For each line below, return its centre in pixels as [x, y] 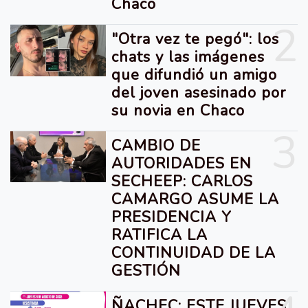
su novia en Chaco [178, 110]
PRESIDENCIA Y [172, 217]
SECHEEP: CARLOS [183, 181]
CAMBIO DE [156, 145]
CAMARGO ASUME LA [196, 199]
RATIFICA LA [160, 235]
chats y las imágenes [188, 57]
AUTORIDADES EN [182, 163]
